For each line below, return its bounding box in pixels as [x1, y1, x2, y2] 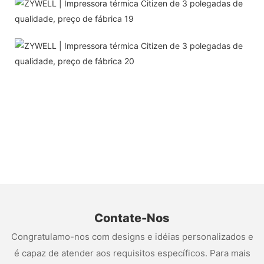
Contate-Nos [94, 211, 170, 226]
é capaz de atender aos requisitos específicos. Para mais [14, 247, 250, 259]
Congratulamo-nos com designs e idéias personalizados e [11, 230, 253, 242]
